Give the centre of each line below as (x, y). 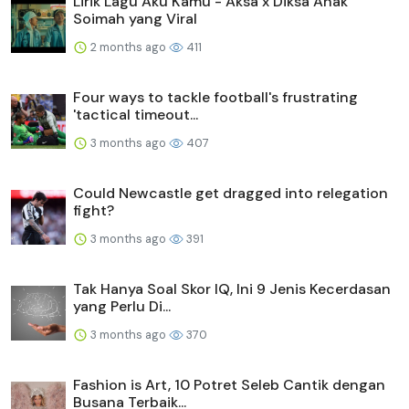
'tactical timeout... (136, 114)
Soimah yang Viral (135, 18)
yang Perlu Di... (122, 306)
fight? (94, 210)
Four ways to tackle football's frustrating (215, 97)
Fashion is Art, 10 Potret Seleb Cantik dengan (229, 384)
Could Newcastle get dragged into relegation (231, 193)
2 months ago (128, 47)
